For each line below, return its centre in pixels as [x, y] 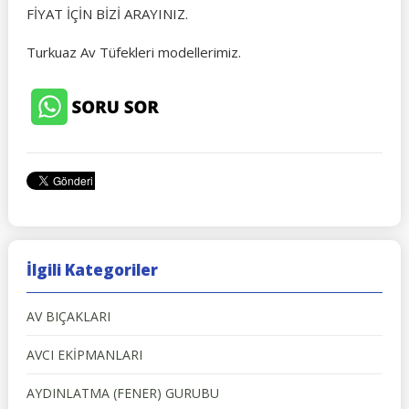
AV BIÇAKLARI [68, 316]
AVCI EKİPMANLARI [84, 355]
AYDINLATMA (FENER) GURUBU [122, 393]
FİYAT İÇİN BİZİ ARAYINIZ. [107, 14]
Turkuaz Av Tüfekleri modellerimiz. [133, 52]
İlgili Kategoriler [92, 270]
